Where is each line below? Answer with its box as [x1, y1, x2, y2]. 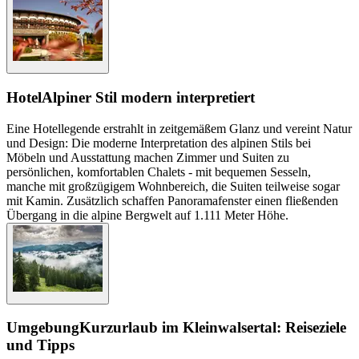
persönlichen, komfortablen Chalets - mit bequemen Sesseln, [6, 164, 311, 179]
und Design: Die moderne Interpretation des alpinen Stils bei [6, 135, 311, 150]
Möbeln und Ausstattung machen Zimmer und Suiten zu [6, 150, 289, 164]
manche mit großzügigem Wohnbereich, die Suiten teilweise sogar [6, 179, 340, 193]
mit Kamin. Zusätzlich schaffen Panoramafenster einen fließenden [6, 193, 338, 208]
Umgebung [6, 319, 79, 337]
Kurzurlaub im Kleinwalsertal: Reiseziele [79, 319, 346, 337]
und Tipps [6, 337, 75, 354]
